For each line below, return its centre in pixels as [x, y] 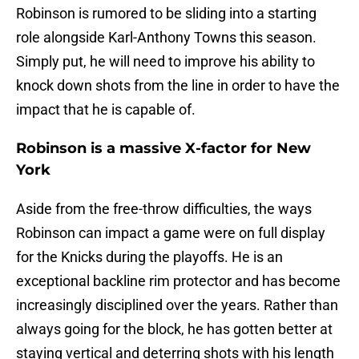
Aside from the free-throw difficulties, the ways [164, 209]
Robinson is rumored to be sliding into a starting [166, 14]
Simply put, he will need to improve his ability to [165, 62]
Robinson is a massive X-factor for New [163, 149]
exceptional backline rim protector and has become [178, 281]
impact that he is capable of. [106, 110]
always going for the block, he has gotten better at [174, 329]
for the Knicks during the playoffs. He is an [149, 257]
